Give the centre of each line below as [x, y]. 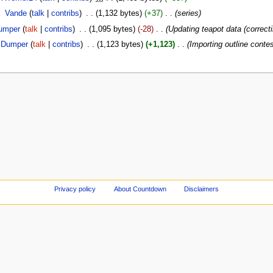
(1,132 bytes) [119, 14]
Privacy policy [75, 189]
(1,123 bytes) [120, 44]
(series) [188, 14]
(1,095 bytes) [112, 29]
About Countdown [140, 189]
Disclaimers [202, 189]
